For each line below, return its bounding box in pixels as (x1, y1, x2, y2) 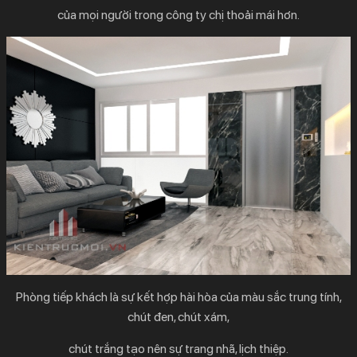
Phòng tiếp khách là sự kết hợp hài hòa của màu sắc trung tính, (15, 289, 342, 305)
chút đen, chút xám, (127, 309, 229, 325)
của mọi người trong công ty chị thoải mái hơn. (57, 7, 300, 23)
